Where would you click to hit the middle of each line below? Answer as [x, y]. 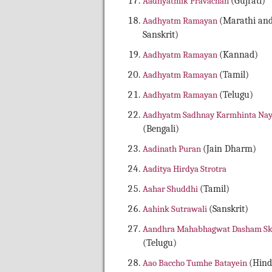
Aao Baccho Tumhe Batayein [196, 263]
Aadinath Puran [173, 149]
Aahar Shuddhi [171, 189]
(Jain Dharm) [229, 149]
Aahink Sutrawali [176, 209]
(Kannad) [239, 55]
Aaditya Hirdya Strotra [185, 169]
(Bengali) [161, 129]
